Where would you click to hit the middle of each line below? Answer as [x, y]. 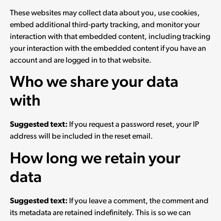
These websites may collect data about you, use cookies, [105, 13]
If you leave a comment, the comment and [139, 201]
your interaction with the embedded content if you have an [108, 49]
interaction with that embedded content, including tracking [110, 37]
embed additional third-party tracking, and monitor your [105, 25]
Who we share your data [94, 83]
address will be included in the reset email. [81, 137]
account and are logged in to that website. [81, 60]
